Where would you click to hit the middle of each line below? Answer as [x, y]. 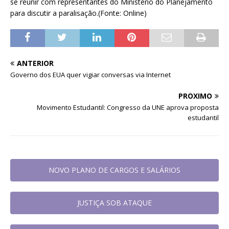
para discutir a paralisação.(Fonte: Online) [78, 13]
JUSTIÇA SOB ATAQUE [114, 202]
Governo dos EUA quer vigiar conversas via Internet [90, 74]
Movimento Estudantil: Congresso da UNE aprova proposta [128, 107]
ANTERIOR [35, 63]
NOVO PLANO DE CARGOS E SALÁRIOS [114, 170]
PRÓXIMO [195, 96]
